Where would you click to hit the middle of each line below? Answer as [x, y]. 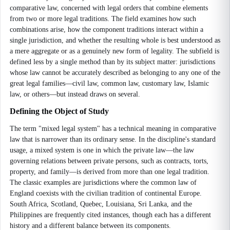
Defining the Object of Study [59, 111]
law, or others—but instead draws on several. [75, 94]
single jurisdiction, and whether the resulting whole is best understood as [115, 40]
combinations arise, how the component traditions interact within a [107, 30]
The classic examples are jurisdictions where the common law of [103, 183]
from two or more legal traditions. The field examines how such [103, 19]
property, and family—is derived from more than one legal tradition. [110, 172]
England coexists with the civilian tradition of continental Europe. [106, 193]
